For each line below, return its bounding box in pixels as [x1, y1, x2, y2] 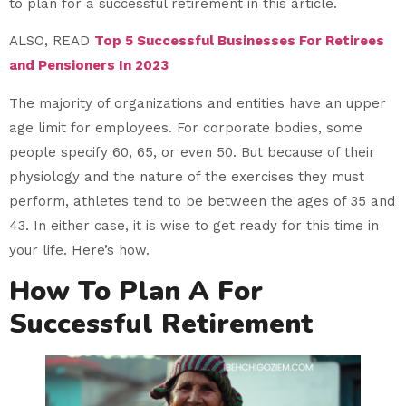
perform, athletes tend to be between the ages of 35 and [9, 192, 395, 209]
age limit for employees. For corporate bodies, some [9, 119, 362, 136]
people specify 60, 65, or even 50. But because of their [9, 143, 375, 160]
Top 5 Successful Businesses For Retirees [94, 33, 384, 50]
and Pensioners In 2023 [9, 57, 169, 74]
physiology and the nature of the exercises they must [9, 168, 364, 185]
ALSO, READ [9, 33, 94, 50]
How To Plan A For [9, 273, 263, 311]
